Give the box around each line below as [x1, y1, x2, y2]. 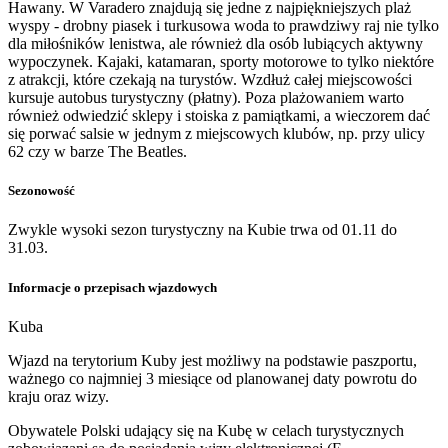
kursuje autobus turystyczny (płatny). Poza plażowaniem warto [8, 89, 404, 107]
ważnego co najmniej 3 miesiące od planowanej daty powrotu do [8, 369, 417, 387]
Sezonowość [8, 183, 75, 199]
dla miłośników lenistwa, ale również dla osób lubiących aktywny [8, 35, 423, 53]
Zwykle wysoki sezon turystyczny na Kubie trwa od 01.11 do [8, 221, 397, 239]
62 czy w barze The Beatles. [8, 143, 187, 161]
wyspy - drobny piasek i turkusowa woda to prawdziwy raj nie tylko [8, 17, 439, 35]
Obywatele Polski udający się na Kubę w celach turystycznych [8, 421, 404, 439]
